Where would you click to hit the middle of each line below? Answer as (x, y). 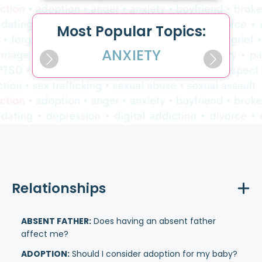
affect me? (45, 234)
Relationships (59, 188)
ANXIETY (131, 55)
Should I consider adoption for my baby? (154, 254)
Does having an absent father (154, 221)
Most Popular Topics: (131, 31)
